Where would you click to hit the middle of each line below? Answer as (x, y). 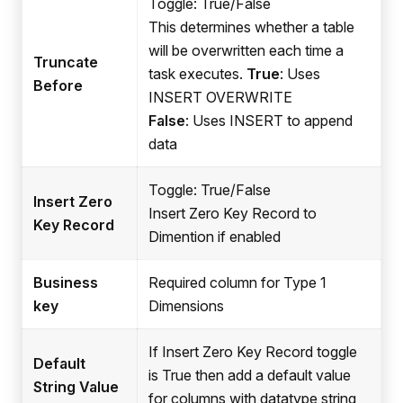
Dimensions (186, 305)
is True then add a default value (250, 375)
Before (58, 85)
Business (66, 282)
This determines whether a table (251, 27)
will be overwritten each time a (246, 50)
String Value (76, 386)
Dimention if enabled (215, 236)
